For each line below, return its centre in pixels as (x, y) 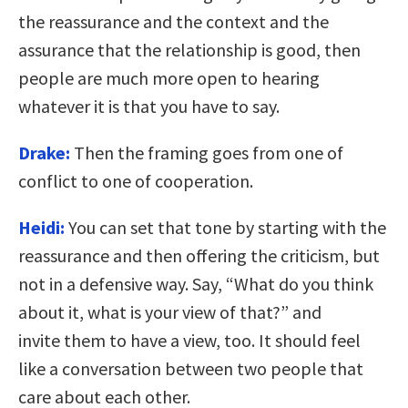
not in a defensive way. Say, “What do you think (196, 283)
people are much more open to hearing (169, 77)
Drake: (44, 152)
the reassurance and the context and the (173, 21)
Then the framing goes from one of (209, 152)
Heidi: (41, 227)
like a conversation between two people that (191, 368)
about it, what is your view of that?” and (170, 311)
